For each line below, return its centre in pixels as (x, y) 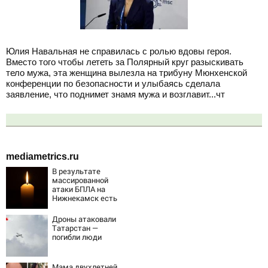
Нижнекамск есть (85, 198)
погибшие (69, 207)
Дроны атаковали (84, 219)
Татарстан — (75, 228)
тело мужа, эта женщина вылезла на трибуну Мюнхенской (127, 73)
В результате (76, 171)
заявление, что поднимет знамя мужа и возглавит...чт (115, 95)
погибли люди (77, 237)
